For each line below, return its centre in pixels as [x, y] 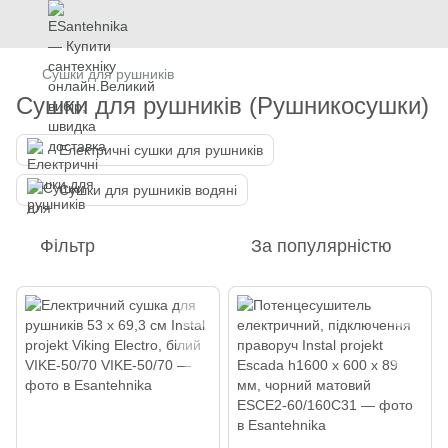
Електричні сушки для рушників [161, 150]
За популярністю [321, 246]
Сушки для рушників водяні [148, 190]
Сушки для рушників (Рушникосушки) [222, 105]
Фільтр [67, 246]
